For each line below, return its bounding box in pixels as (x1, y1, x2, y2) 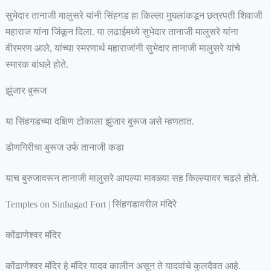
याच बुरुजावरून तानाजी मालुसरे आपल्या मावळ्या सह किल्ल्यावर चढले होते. (5, 173, 261, 184)
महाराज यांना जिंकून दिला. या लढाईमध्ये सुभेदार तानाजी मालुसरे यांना (5, 27, 238, 38)
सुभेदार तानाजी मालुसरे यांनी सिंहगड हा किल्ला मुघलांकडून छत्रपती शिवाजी (5, 10, 263, 21)
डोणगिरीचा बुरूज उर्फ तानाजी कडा (5, 142, 126, 153)
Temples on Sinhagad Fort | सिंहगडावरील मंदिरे (5, 199, 179, 210)
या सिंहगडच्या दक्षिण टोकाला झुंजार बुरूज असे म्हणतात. (5, 116, 197, 127)
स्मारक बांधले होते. (5, 59, 71, 70)
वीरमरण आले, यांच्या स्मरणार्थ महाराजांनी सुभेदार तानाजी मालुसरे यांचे (5, 43, 240, 54)
